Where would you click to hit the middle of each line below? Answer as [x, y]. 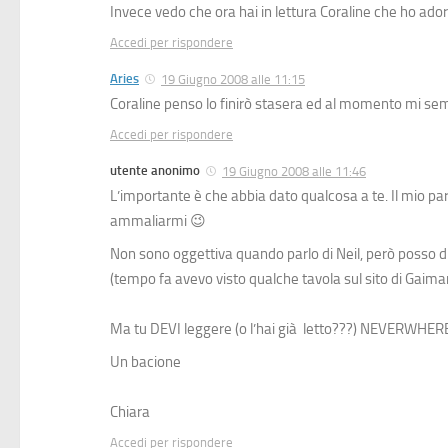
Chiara [130, 411]
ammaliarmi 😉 [158, 220]
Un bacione [145, 361]
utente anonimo [155, 170]
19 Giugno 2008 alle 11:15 [233, 79]
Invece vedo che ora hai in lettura [215, 12]
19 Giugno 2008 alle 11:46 [294, 171]
